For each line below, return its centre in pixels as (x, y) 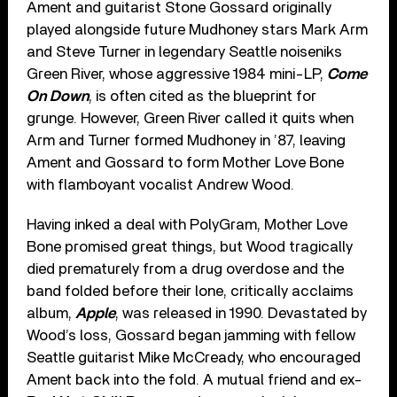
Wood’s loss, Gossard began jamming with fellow (191, 335)
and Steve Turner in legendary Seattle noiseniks (185, 51)
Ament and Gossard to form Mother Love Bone (186, 162)
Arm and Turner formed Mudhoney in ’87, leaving (187, 140)
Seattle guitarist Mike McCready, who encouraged (194, 357)
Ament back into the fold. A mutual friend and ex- (195, 379)
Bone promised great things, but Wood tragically (190, 246)
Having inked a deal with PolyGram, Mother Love (187, 224)
